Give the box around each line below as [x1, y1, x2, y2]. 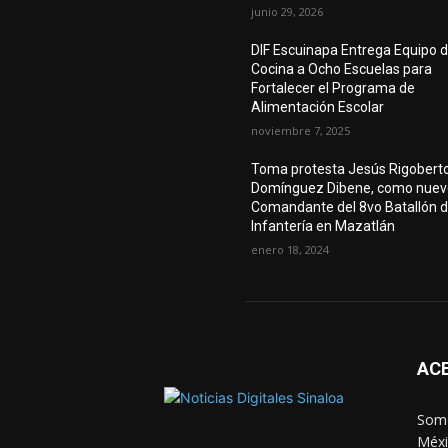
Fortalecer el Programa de [251, 80, 416, 97]
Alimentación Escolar [251, 99, 385, 116]
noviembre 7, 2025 [251, 123, 351, 139]
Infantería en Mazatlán [251, 218, 396, 235]
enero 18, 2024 [251, 242, 330, 258]
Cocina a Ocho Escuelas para [251, 61, 433, 78]
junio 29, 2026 [251, 4, 324, 20]
